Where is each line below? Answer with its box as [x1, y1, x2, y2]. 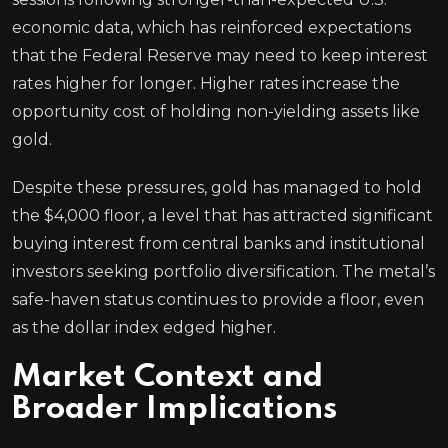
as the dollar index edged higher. [12, 317, 276, 337]
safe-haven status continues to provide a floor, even [12, 289, 424, 309]
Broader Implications [12, 393, 337, 425]
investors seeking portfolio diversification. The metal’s [12, 261, 435, 281]
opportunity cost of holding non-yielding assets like [12, 101, 420, 121]
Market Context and [12, 361, 323, 393]
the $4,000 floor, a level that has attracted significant [12, 205, 433, 225]
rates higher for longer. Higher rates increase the [12, 73, 400, 93]
